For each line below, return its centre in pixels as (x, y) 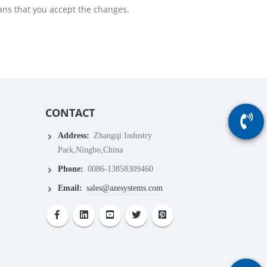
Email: (70, 188)
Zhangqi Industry (121, 136)
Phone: (70, 169)
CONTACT (70, 113)
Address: (73, 136)
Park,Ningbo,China (90, 150)
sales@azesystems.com (124, 188)
